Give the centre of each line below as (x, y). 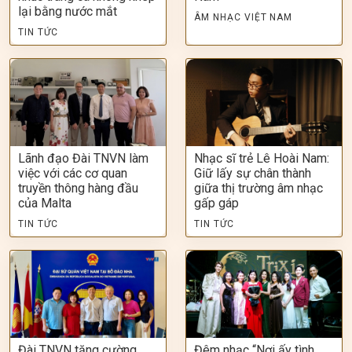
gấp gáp (216, 203)
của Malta (45, 203)
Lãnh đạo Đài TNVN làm (83, 158)
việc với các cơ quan (73, 173)
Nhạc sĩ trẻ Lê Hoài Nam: (262, 158)
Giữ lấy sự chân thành (253, 173)
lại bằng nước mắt (68, 11)
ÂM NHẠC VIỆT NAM (244, 17)
